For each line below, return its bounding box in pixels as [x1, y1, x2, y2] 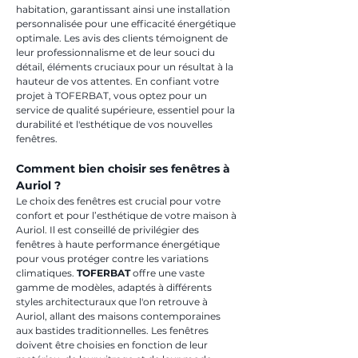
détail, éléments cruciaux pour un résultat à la [16, 61, 236, 73]
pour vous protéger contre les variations [16, 253, 211, 265]
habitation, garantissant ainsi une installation [16, 3, 233, 15]
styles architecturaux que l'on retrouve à [16, 296, 210, 308]
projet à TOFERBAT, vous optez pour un [16, 89, 209, 101]
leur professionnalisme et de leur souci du [16, 46, 217, 58]
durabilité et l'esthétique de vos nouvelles [16, 118, 215, 130]
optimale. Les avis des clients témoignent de [16, 32, 230, 44]
